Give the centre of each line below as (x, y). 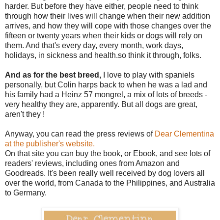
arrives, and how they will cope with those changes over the (108, 26)
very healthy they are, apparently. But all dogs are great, (101, 104)
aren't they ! (25, 114)
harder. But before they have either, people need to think (102, 6)
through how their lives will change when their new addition (108, 16)
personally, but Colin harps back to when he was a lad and (106, 84)
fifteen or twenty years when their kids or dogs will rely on (104, 35)
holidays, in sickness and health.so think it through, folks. (103, 55)
